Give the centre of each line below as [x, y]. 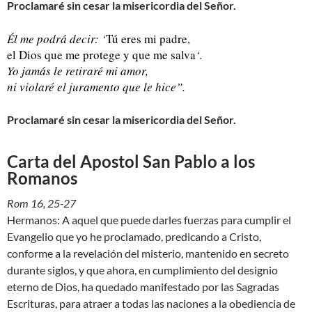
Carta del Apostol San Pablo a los [131, 161]
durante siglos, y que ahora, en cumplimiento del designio [142, 270]
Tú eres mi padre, [148, 39]
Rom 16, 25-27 [41, 203]
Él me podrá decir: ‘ [56, 39]
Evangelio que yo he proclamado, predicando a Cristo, [134, 236]
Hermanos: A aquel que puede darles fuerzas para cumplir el [149, 220]
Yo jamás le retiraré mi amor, [78, 71]
